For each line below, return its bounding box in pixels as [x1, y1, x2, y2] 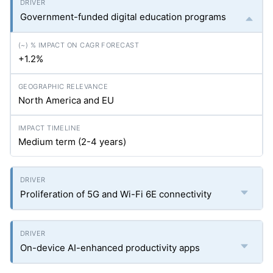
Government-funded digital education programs [20, 11, 226, 23]
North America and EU [18, 94, 114, 106]
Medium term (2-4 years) [18, 136, 126, 147]
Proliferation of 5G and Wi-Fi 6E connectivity [20, 188, 211, 200]
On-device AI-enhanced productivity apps [20, 242, 200, 253]
